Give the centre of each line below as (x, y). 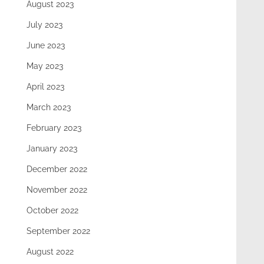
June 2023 (46, 46)
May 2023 (45, 66)
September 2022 (59, 231)
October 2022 (53, 211)
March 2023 (49, 108)
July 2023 (45, 25)
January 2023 (52, 149)
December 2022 (57, 169)
